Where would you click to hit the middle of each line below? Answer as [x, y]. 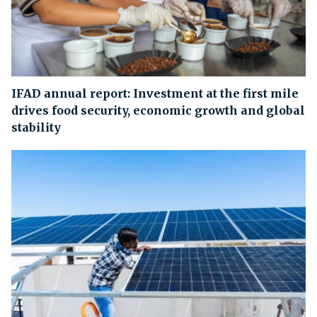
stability [36, 128]
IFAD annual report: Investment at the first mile [155, 94]
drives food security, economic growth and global [158, 111]
